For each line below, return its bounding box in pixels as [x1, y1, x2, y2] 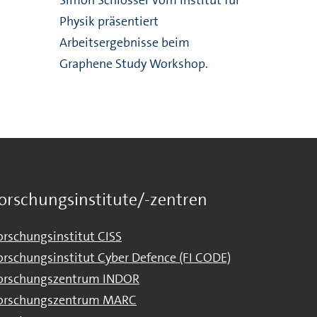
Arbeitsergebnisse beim [59, 33, 190, 51]
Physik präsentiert [59, 12, 158, 30]
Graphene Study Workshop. [59, 54, 208, 72]
